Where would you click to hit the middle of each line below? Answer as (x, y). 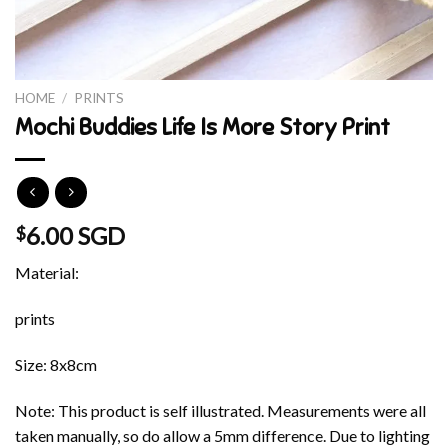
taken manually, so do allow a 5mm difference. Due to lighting (222, 435)
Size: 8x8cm (56, 365)
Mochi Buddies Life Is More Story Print (202, 127)
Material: (47, 273)
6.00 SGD (75, 236)
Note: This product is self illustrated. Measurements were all (220, 410)
